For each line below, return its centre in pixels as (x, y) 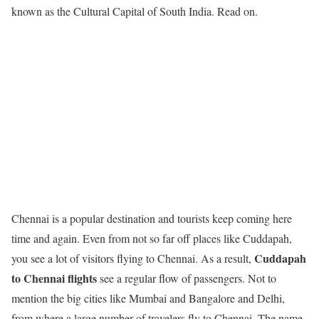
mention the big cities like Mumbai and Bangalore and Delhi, (148, 298)
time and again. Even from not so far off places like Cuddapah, (152, 239)
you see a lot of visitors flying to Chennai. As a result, (131, 258)
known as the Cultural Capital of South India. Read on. (135, 11)
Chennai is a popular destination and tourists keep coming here (152, 219)
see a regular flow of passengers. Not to (187, 278)
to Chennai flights (54, 278)
